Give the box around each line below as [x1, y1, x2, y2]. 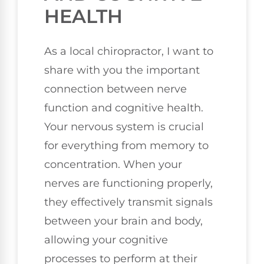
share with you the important [44, 63, 200, 77]
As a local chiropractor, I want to [44, 44, 213, 58]
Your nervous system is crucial [44, 120, 204, 133]
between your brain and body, [44, 214, 203, 227]
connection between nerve [44, 82, 187, 95]
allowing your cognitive [44, 233, 168, 246]
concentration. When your [44, 157, 182, 171]
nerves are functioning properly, [44, 176, 213, 190]
